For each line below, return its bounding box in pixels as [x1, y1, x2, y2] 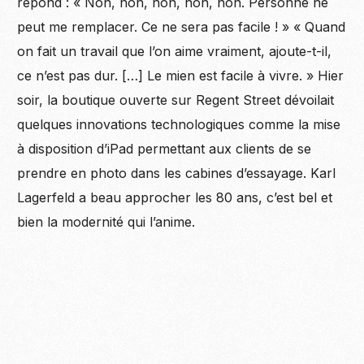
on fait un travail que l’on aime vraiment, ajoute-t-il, [17, 42, 332, 59]
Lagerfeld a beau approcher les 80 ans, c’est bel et [17, 188, 333, 206]
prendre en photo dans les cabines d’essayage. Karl [17, 164, 336, 181]
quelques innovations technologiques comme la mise [17, 115, 341, 132]
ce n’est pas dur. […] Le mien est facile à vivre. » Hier [17, 67, 344, 84]
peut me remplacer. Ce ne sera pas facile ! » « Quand [17, 18, 346, 35]
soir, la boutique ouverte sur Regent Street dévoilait [17, 91, 335, 108]
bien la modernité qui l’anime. [17, 213, 196, 230]
